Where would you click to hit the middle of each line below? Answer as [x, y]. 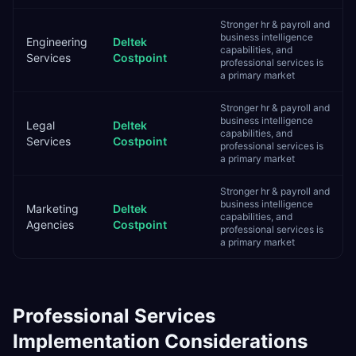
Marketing [52, 209]
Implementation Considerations [160, 341]
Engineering [57, 42]
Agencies [50, 224]
